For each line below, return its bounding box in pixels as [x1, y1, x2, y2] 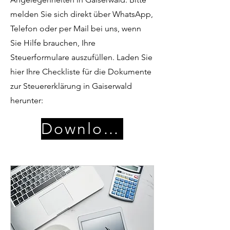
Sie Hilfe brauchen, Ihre [10, 38, 95, 48]
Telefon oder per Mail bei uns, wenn [10, 24, 141, 33]
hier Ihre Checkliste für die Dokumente [10, 67, 151, 76]
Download [103, 120, 119, 138]
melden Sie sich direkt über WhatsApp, [10, 9, 153, 19]
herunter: [10, 95, 43, 105]
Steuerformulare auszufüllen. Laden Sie [10, 52, 152, 62]
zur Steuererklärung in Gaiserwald [10, 81, 132, 91]
